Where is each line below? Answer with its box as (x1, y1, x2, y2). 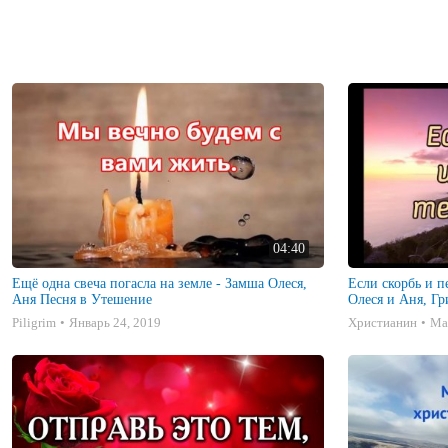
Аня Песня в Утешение (12, 292, 152, 308)
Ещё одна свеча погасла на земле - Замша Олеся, (12, 276, 307, 292)
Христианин (348, 315, 417, 331)
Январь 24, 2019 (69, 315, 161, 331)
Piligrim (12, 315, 56, 331)
